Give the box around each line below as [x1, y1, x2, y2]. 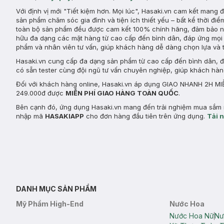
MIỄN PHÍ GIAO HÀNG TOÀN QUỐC [65, 89, 178, 97]
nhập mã [16, 112, 45, 120]
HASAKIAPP [45, 112, 84, 120]
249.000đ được [16, 89, 65, 97]
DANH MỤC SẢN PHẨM [16, 184, 96, 193]
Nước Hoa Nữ [169, 211, 214, 220]
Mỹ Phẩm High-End [16, 199, 83, 208]
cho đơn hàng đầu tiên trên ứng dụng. [84, 112, 207, 120]
